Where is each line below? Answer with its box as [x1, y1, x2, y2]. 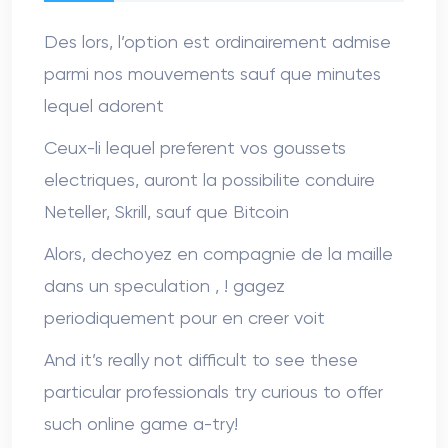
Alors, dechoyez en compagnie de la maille [44, 245, 393, 264]
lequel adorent [44, 97, 164, 116]
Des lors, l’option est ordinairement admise [44, 33, 391, 52]
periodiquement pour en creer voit [44, 309, 325, 328]
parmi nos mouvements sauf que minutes [44, 65, 381, 84]
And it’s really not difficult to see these [44, 351, 358, 370]
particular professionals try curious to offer [44, 383, 383, 402]
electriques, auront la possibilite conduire [44, 171, 375, 190]
